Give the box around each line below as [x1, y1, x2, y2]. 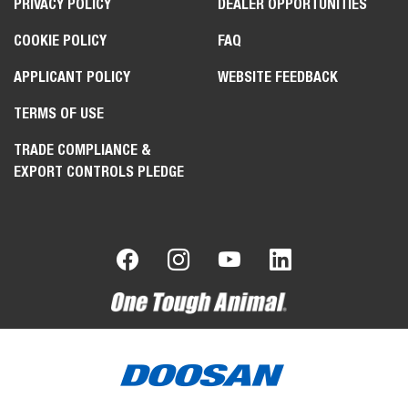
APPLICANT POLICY [14, 67, 130, 86]
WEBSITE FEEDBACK [218, 67, 338, 86]
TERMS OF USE [14, 104, 104, 122]
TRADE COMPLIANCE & [14, 140, 151, 158]
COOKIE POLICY [14, 31, 107, 49]
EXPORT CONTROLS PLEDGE [14, 162, 184, 180]
